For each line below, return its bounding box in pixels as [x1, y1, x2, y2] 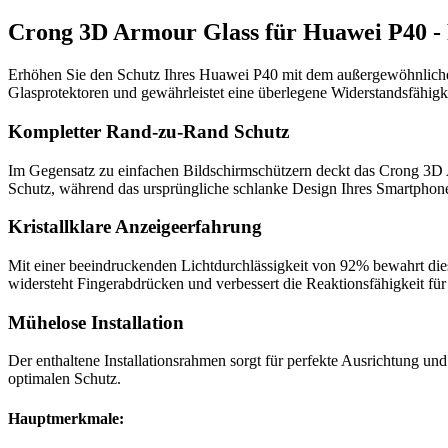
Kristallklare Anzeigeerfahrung [8, 216, 262, 238]
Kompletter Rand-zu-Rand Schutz [8, 120, 289, 142]
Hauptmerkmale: [8, 409, 124, 427]
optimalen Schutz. [8, 370, 121, 388]
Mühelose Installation [8, 311, 184, 333]
